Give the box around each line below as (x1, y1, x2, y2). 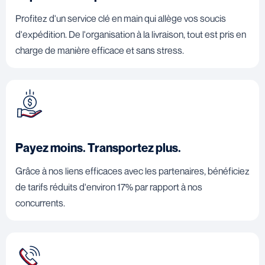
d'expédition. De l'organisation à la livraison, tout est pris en (15, 28, 246, 40)
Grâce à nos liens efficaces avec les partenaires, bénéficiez (15, 164, 250, 177)
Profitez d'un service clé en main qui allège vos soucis (15, 12, 226, 24)
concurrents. (15, 196, 65, 209)
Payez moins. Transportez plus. (15, 140, 181, 155)
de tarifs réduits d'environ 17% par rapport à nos (15, 180, 202, 193)
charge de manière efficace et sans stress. (15, 44, 184, 56)
